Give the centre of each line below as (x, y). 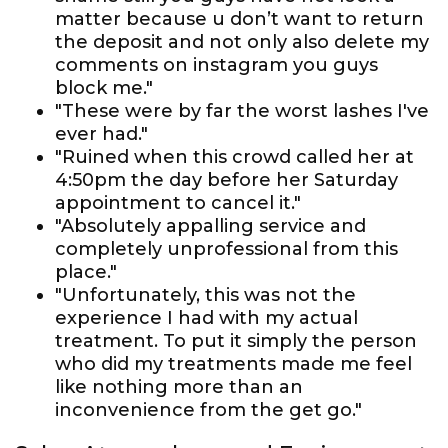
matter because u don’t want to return (239, 19)
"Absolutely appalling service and (210, 226)
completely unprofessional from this (226, 249)
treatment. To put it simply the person (236, 341)
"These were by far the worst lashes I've (242, 111)
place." (86, 272)
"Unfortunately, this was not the (205, 295)
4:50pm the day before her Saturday (226, 180)
